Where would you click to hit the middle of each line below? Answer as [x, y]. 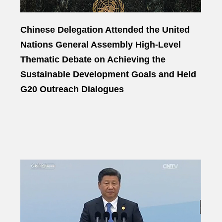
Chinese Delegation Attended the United [105, 30]
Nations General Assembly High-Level [101, 45]
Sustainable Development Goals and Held [108, 74]
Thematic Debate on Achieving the [93, 59]
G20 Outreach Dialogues [72, 89]
